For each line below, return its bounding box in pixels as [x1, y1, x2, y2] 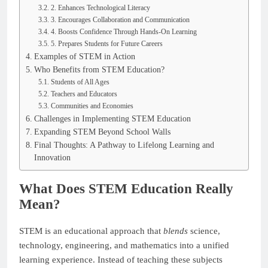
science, [188, 226, 220, 236]
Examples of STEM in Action [33, 51, 135, 61]
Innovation [33, 153, 71, 162]
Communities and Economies [50, 101, 133, 110]
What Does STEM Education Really [19, 181, 233, 197]
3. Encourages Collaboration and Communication [50, 15, 190, 24]
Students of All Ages [50, 77, 109, 86]
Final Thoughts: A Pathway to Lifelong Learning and [33, 140, 214, 150]
